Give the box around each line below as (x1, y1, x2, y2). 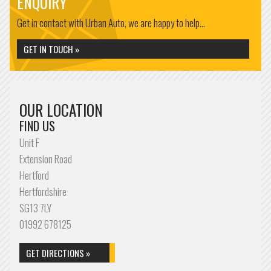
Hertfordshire (19, 184, 67, 199)
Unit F (19, 135, 39, 150)
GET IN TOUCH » (24, 42, 79, 56)
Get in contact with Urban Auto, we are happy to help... (17, 15, 205, 30)
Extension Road (19, 151, 72, 166)
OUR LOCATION (19, 99, 103, 121)
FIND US (19, 117, 55, 135)
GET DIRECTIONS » (26, 246, 90, 260)
